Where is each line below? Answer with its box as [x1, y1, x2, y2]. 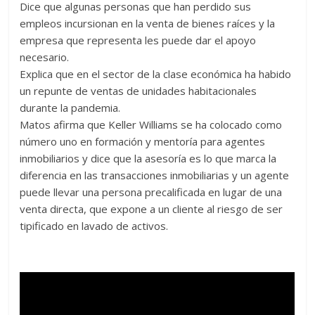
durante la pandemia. [20, 101, 121, 115]
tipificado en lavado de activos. [20, 219, 169, 233]
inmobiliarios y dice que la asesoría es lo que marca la [20, 151, 277, 165]
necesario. [20, 50, 70, 64]
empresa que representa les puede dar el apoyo [20, 33, 257, 47]
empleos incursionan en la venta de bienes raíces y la [20, 16, 276, 30]
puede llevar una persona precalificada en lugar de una [20, 185, 283, 199]
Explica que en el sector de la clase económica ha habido [20, 67, 292, 81]
